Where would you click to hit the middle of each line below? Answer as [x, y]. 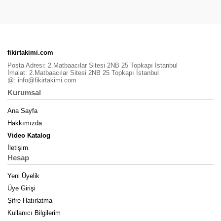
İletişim [18, 148]
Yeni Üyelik [23, 176]
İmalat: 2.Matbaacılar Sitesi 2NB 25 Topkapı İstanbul [83, 73]
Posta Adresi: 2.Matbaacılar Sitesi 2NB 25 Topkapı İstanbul [92, 65]
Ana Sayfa [22, 111]
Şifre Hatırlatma [30, 201]
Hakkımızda [25, 123]
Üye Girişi [21, 188]
